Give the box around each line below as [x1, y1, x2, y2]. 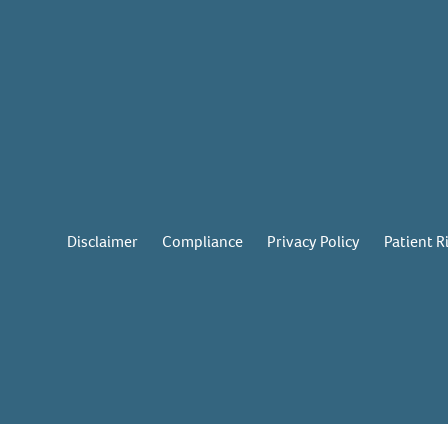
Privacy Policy [267, 231, 361, 252]
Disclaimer [67, 231, 139, 252]
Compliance [162, 231, 244, 252]
